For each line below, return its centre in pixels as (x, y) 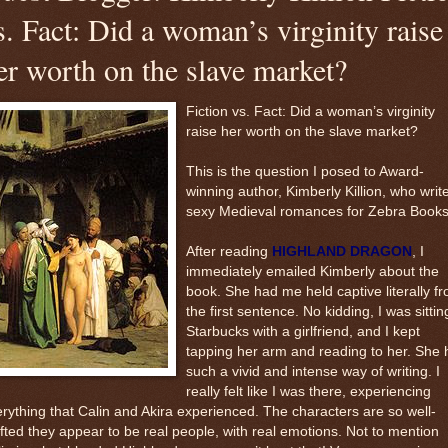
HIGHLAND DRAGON (342, 251)
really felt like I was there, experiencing (308, 391)
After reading (229, 251)
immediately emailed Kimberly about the (312, 271)
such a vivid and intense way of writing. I (313, 371)
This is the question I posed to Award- (305, 171)
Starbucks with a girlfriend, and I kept (303, 331)
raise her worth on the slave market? (302, 131)
